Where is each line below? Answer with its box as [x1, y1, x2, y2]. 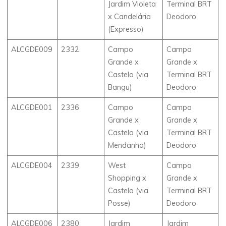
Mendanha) [108, 140, 147, 150]
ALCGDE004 [11, 160, 53, 170]
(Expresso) [108, 24, 144, 34]
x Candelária [108, 12, 151, 21]
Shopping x [108, 173, 147, 183]
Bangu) [108, 82, 133, 92]
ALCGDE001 [11, 102, 53, 112]
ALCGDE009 [11, 44, 53, 54]
